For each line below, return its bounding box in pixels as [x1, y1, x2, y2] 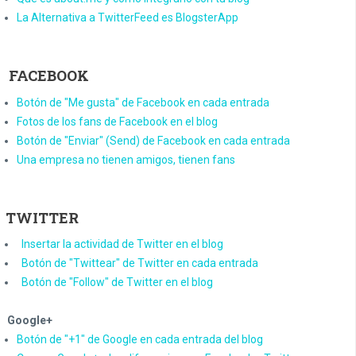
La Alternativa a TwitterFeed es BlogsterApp [17, 11, 238, 25]
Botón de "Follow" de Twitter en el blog [21, 275, 213, 288]
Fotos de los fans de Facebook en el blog [17, 114, 218, 128]
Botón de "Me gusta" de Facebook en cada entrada [17, 95, 269, 109]
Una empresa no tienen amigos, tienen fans [17, 153, 235, 166]
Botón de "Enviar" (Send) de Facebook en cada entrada [17, 133, 290, 147]
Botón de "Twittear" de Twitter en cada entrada [21, 256, 258, 269]
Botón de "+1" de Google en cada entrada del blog [17, 332, 263, 346]
